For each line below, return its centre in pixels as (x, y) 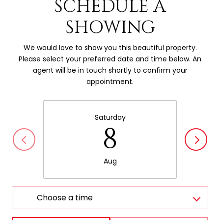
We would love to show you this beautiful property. (110, 47)
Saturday (110, 118)
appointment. (110, 81)
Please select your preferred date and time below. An (110, 59)
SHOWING (110, 27)
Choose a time (65, 198)
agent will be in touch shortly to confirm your (110, 70)
